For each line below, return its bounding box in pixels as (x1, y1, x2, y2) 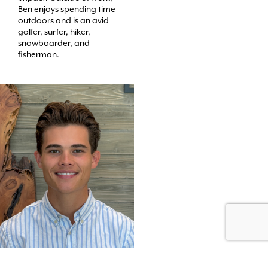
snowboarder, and (18, 38, 90, 48)
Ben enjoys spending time (18, 4, 115, 14)
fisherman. (18, 49, 59, 59)
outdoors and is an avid (18, 15, 109, 25)
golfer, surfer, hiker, (18, 26, 90, 36)
